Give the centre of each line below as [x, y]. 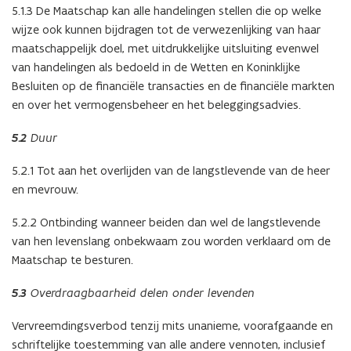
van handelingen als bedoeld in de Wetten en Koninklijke [156, 67]
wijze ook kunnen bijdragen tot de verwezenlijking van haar [166, 29]
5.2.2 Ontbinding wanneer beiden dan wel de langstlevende [166, 222]
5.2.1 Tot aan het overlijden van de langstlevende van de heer [171, 170]
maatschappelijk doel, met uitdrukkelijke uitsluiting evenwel [165, 48]
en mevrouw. [45, 189]
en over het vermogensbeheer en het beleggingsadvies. [156, 104]
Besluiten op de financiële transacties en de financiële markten [173, 85]
